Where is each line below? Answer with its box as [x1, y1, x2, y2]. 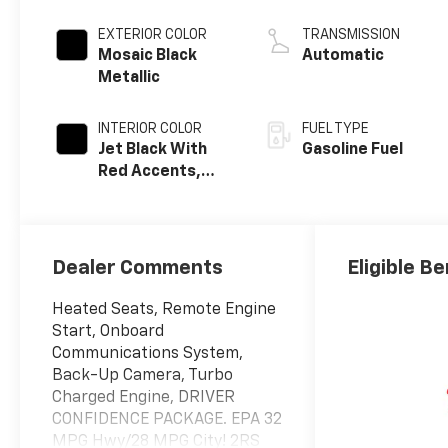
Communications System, [52, 345, 244, 362]
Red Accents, [98, 163, 202, 180]
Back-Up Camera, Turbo [52, 367, 234, 384]
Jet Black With [98, 141, 208, 158]
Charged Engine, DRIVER [52, 389, 236, 406]
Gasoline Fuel [302, 141, 404, 158]
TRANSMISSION [302, 27, 401, 42]
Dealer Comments [52, 257, 224, 278]
